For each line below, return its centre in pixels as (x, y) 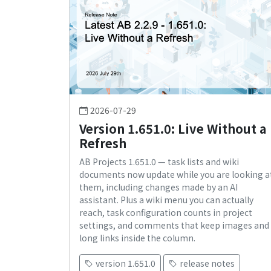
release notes (207, 263)
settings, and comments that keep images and (174, 225)
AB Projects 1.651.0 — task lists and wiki (159, 162)
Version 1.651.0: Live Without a (173, 129)
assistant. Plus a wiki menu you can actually (166, 200)
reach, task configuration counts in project (166, 213)
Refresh (103, 143)
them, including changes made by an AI (158, 187)
